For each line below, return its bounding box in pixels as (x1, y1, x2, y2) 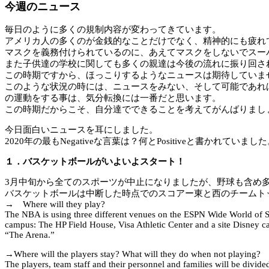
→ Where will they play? (5, 199, 105, 210)
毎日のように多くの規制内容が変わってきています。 (5, 25, 221, 35)
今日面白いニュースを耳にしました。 (5, 125, 158, 135)
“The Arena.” (5, 230, 55, 240)
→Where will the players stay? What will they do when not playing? (5, 249, 261, 259)
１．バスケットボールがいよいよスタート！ (5, 157, 185, 167)
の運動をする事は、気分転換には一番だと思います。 (5, 93, 221, 103)
